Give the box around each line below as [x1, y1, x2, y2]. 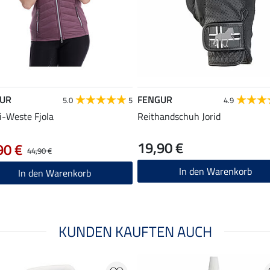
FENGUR [137, 92, 172, 107]
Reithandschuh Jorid [137, 108, 221, 124]
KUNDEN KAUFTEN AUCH [58, 220, 212, 242]
